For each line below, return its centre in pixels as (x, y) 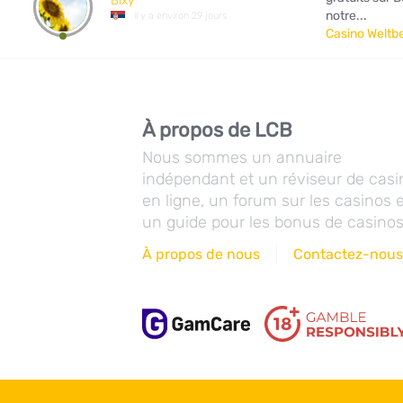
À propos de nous (201, 254)
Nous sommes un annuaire (242, 157)
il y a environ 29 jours (180, 16)
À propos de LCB (218, 130)
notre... (346, 16)
